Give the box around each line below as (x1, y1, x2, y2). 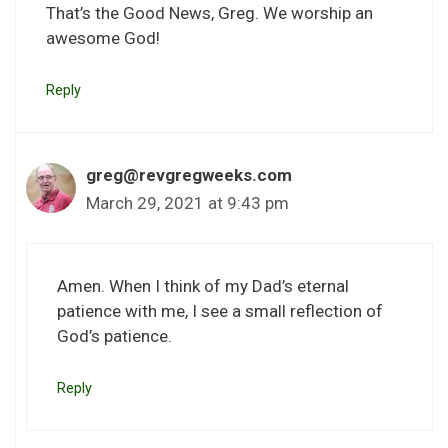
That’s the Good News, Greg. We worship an (46, 3, 373, 24)
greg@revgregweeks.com (86, 164, 292, 185)
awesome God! (46, 28, 160, 49)
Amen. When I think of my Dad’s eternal (57, 276, 349, 297)
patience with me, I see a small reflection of (57, 301, 383, 322)
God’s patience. (57, 326, 172, 347)
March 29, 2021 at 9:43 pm (86, 192, 289, 213)
